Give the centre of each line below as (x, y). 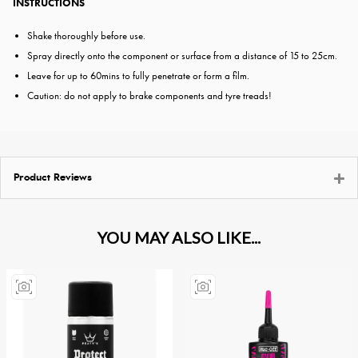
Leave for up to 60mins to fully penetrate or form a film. (138, 75)
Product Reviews (53, 177)
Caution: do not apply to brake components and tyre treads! (149, 95)
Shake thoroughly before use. (86, 35)
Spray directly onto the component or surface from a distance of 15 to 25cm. (182, 55)
